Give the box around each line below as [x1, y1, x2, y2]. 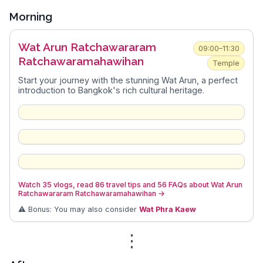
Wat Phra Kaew [139, 204, 196, 214]
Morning [9, 10, 52, 23]
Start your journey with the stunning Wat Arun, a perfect [18, 75, 238, 86]
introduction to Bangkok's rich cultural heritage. [18, 85, 204, 96]
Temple [213, 59, 240, 68]
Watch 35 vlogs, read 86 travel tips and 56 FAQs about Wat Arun [18, 180, 242, 189]
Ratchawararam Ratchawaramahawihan [18, 188, 156, 198]
